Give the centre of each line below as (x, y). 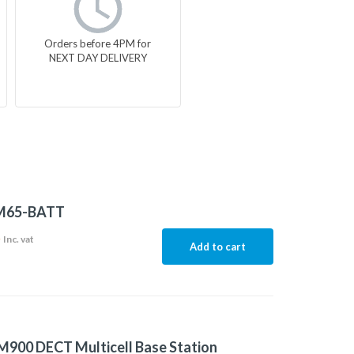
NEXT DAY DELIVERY (98, 57)
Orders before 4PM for (98, 43)
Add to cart (217, 247)
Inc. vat (18, 239)
